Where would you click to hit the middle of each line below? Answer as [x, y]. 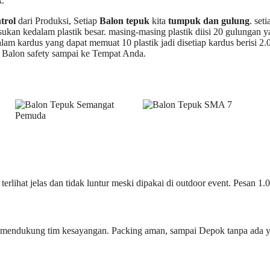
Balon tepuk [124, 21]
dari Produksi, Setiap [58, 21]
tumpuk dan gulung [209, 21]
